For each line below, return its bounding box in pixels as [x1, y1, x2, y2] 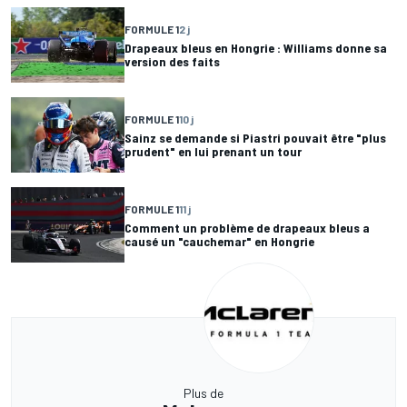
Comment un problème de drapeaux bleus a [124, 219, 370, 235]
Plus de [184, 385, 223, 402]
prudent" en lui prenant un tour [124, 143, 302, 159]
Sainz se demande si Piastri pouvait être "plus [124, 129, 386, 145]
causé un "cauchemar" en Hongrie [124, 233, 314, 249]
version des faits [124, 53, 220, 69]
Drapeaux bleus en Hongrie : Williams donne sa [124, 39, 387, 55]
